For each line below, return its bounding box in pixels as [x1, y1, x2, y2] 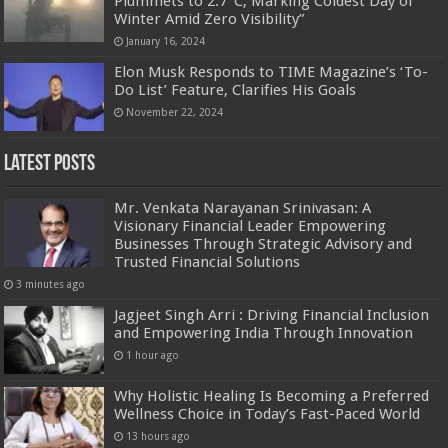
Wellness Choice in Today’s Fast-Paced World [114, 405, 421, 424]
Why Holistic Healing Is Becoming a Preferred [114, 387, 430, 406]
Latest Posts [4, 152, 96, 176]
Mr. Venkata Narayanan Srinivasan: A [114, 198, 372, 217]
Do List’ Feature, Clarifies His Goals [114, 80, 357, 99]
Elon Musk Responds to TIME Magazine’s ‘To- [114, 62, 429, 81]
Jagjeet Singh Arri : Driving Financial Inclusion [114, 305, 430, 324]
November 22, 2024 [126, 105, 224, 118]
